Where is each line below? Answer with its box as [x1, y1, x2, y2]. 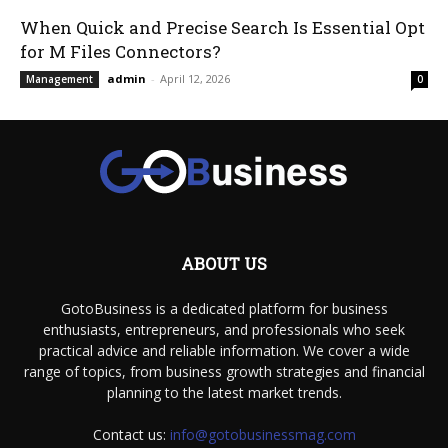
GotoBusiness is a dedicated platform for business [60, 298, 388, 318]
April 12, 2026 [160, 70, 230, 86]
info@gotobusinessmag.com [169, 424, 356, 444]
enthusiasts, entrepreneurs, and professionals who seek [43, 319, 405, 339]
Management [26, 71, 93, 86]
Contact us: [92, 424, 170, 444]
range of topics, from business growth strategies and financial [23, 361, 425, 381]
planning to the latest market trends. [106, 382, 342, 402]
